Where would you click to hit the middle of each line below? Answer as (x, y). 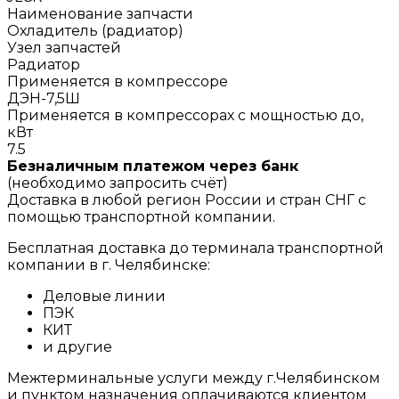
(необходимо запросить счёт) (118, 183)
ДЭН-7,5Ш (44, 98)
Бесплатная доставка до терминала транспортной (195, 248)
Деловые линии (104, 296)
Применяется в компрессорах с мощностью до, (185, 115)
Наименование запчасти (100, 13)
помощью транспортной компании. (141, 216)
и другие (77, 346)
